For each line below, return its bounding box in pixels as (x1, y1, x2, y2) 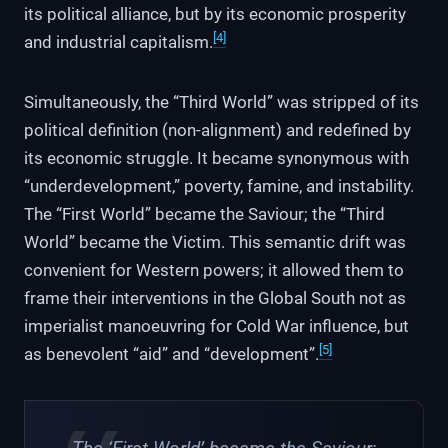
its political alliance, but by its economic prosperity (24, 4, 406, 25)
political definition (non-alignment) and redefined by (24, 120, 411, 141)
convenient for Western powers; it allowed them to (24, 260, 404, 281)
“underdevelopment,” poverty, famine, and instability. (24, 176, 414, 197)
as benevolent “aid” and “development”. (24, 344, 319, 365)
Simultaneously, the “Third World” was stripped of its (24, 92, 419, 113)
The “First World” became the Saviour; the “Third (24, 204, 385, 225)
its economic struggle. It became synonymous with (24, 148, 409, 169)
